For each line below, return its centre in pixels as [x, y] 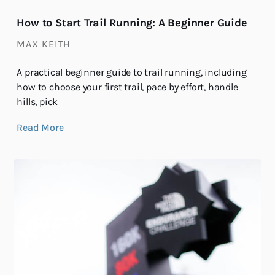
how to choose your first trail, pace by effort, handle [127, 87]
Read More [40, 127]
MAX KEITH [44, 44]
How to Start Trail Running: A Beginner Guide [132, 22]
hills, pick [37, 101]
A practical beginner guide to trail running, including [132, 72]
